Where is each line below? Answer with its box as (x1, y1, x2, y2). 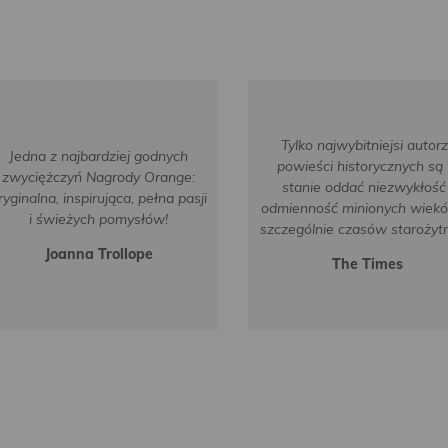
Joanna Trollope (44, 244, 153, 263)
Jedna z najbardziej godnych (9, 146, 188, 165)
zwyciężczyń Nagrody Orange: (2, 167, 195, 186)
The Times (332, 255, 403, 273)
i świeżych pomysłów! (29, 209, 168, 228)
